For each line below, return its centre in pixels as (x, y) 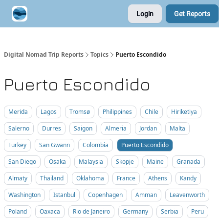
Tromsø (80, 112)
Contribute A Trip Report (68, 14)
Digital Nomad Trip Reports (44, 55)
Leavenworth (187, 195)
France (126, 178)
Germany (135, 211)
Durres (52, 128)
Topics (99, 55)
